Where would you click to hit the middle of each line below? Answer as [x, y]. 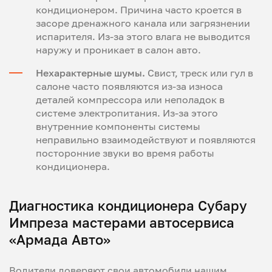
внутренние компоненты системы [118, 126]
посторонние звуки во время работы [125, 153]
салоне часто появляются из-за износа [129, 86]
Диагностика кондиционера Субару [128, 205]
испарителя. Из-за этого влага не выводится [143, 36]
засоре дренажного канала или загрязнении [143, 23]
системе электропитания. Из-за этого [127, 113]
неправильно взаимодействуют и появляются [146, 139]
